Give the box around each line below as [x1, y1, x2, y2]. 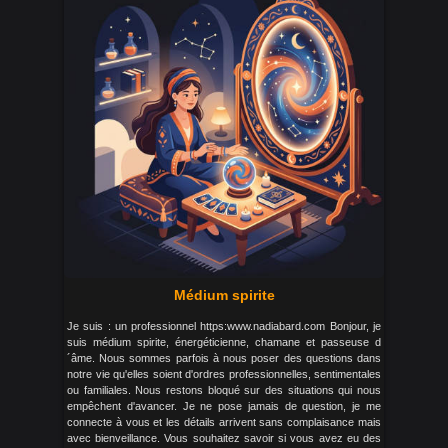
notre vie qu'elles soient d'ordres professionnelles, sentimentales [67, 368, 381, 380]
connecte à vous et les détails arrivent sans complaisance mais [67, 416, 381, 428]
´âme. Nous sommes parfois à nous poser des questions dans [67, 352, 381, 364]
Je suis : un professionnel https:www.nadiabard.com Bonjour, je [67, 320, 381, 332]
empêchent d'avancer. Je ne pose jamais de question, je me [67, 400, 381, 412]
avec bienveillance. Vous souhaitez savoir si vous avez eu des [67, 432, 381, 444]
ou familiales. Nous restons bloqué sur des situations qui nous [67, 384, 381, 396]
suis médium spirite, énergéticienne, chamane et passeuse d [67, 336, 381, 348]
